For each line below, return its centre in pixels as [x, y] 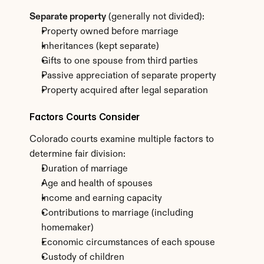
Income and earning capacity [102, 199]
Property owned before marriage [110, 32]
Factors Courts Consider [85, 117]
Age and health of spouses [97, 184]
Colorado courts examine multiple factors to [122, 140]
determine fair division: [77, 154]
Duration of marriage [85, 169]
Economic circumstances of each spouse [128, 243]
